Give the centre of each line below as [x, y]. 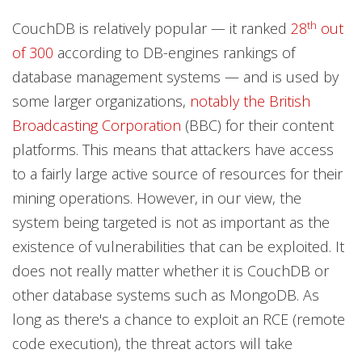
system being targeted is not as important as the [171, 223]
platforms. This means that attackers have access [173, 150]
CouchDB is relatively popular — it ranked [152, 29]
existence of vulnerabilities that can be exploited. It [178, 247]
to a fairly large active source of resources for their [177, 174]
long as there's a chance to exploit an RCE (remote [179, 320]
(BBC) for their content [257, 126]
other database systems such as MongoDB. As [166, 295]
